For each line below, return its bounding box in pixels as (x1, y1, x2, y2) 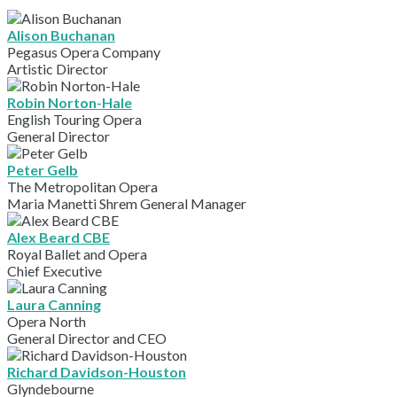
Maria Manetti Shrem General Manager (7, 195, 246, 212)
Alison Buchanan (7, 27, 115, 43)
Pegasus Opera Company (7, 43, 160, 60)
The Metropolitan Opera (7, 178, 158, 195)
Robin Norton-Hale (7, 94, 132, 111)
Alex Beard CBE (7, 229, 110, 245)
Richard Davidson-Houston (7, 363, 186, 380)
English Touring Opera (7, 111, 142, 128)
